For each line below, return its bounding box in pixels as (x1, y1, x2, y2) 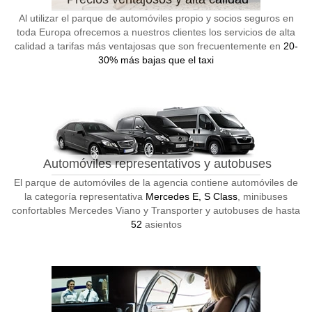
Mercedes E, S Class (146, 191, 237, 202)
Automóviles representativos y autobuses (43, 157, 272, 171)
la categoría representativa (24, 191, 146, 202)
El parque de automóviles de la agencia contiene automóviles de (14, 177, 298, 188)
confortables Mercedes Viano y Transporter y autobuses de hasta (12, 205, 300, 216)
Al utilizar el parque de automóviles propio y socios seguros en (18, 13, 294, 24)
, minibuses (237, 191, 288, 202)
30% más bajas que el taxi (98, 54, 214, 65)
